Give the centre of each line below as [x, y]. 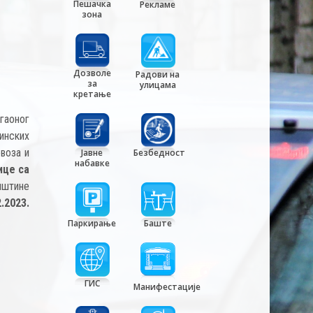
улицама [158, 85]
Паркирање [92, 224]
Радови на [158, 74]
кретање [92, 94]
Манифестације [167, 287]
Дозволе [92, 73]
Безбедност [159, 153]
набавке [92, 163]
